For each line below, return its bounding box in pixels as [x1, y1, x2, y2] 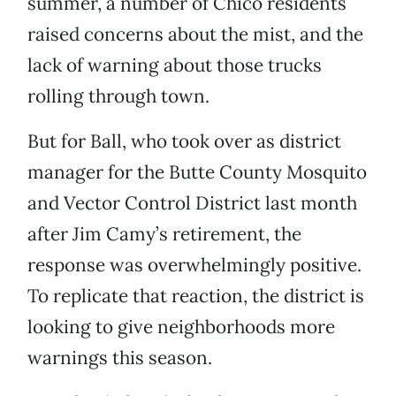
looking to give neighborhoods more [27, 315, 335, 339]
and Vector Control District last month [27, 191, 357, 216]
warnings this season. [27, 346, 212, 370]
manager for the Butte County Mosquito [27, 160, 367, 185]
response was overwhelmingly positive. [27, 253, 362, 278]
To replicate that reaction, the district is [27, 284, 364, 308]
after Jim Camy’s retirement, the [27, 222, 301, 247]
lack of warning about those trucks [27, 53, 322, 78]
